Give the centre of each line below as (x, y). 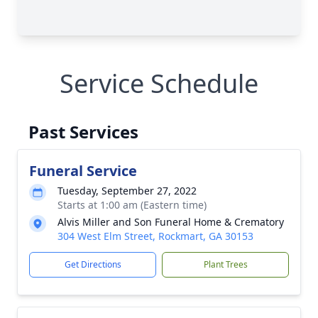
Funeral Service (83, 171)
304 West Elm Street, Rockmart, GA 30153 (155, 236)
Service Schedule (159, 83)
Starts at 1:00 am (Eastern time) (132, 205)
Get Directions (93, 264)
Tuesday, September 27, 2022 (127, 191)
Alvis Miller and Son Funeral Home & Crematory (171, 222)
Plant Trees (225, 264)
